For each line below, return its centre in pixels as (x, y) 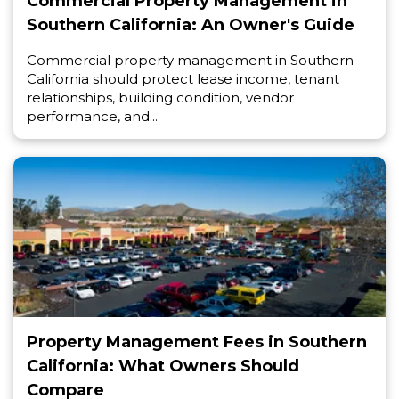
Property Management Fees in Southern (197, 342)
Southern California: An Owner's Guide (191, 25)
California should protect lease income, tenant (183, 79)
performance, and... (92, 117)
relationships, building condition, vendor (160, 98)
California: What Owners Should (163, 366)
